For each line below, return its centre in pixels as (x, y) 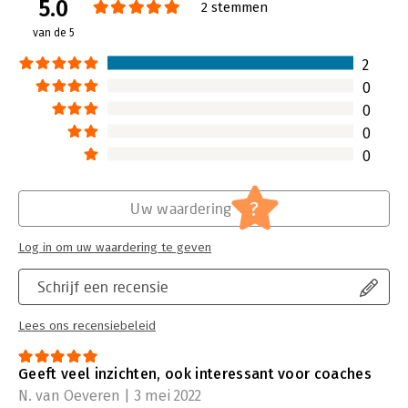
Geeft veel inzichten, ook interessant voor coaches (195, 373)
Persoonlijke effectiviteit (218, 41)
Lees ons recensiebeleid (87, 326)
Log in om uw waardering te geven (115, 247)
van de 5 (53, 32)
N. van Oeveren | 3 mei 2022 (110, 395)
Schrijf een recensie (103, 286)
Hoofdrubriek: (59, 41)
